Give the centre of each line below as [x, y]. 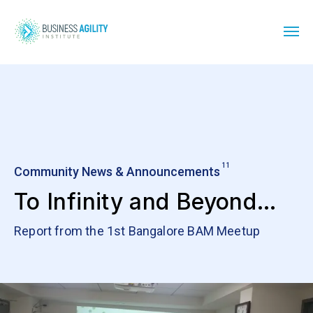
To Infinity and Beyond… [146, 201]
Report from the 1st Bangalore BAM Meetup [137, 231]
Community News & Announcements [117, 172]
